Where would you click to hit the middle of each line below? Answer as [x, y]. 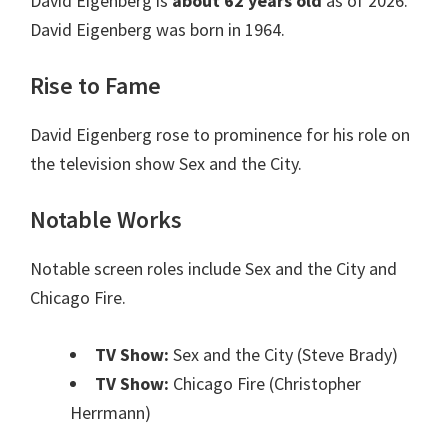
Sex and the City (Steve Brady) [283, 355]
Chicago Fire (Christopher [265, 384]
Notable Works [106, 220]
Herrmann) [110, 413]
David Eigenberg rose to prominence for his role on [220, 135]
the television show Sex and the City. [166, 164]
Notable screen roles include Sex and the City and [213, 269]
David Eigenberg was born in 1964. [157, 30]
